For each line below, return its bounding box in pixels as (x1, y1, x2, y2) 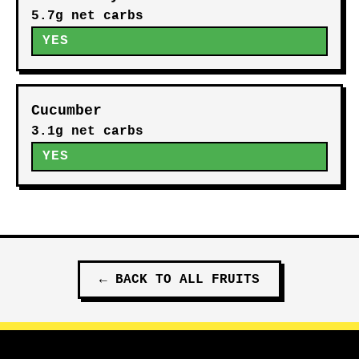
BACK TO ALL (115, 272, 212, 287)
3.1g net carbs (31, 124, 143, 139)
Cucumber (31, 103, 102, 119)
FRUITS (212, 272, 260, 287)
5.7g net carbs (31, 9, 143, 23)
